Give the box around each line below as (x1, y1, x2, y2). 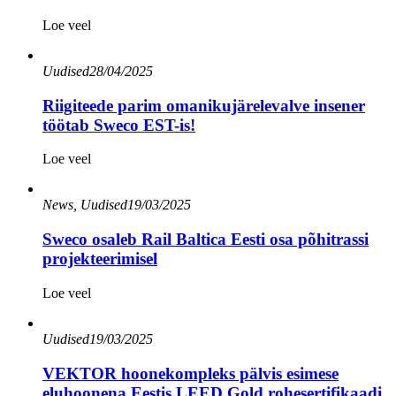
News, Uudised (42, 197, 127, 213)
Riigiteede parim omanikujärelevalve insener (42, 95, 365, 115)
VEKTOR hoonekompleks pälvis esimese (42, 363, 339, 383)
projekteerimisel (42, 249, 157, 269)
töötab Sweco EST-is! (42, 115, 195, 134)
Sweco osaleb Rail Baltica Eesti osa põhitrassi (42, 230, 369, 249)
